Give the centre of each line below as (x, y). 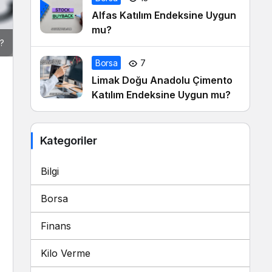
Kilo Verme (66, 253)
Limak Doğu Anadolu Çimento (162, 80)
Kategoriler (69, 141)
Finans (56, 226)
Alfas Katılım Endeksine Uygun (164, 15)
